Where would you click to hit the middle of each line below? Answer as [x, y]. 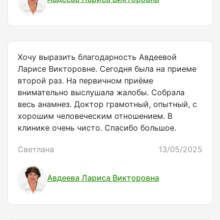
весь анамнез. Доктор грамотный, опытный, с [107, 104]
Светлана [36, 150]
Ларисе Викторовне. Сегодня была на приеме [107, 69]
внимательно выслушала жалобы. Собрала [101, 93]
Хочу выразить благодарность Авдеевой [97, 57]
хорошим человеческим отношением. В [95, 116]
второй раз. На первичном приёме [85, 81]
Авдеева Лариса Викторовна [103, 178]
